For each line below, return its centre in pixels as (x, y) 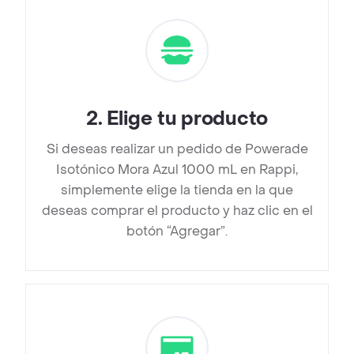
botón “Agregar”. (177, 232)
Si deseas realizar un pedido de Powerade (177, 149)
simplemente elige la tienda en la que (177, 190)
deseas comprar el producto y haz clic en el (177, 211)
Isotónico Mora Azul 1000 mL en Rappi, (177, 170)
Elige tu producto (188, 119)
